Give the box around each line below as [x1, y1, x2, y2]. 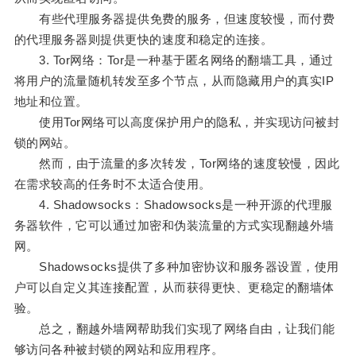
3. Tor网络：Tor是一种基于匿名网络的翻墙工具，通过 [14, 53, 334, 68]
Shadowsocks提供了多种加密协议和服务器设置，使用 [14, 260, 339, 274]
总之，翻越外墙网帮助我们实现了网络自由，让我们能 [14, 322, 335, 336]
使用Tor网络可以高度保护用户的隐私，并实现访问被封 [14, 115, 340, 130]
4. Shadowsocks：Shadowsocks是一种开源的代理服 [14, 198, 333, 212]
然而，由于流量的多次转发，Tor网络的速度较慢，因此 [14, 157, 340, 171]
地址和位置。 [14, 95, 88, 109]
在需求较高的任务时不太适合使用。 [14, 177, 211, 192]
